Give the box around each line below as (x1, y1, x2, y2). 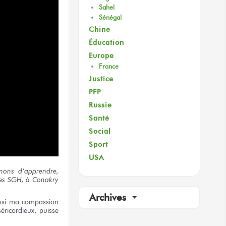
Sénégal (99, 13, 122, 21)
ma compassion (9, 197, 59, 206)
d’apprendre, (14, 166, 59, 176)
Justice (89, 74, 114, 83)
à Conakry (26, 175, 59, 185)
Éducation (89, 38, 124, 47)
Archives (89, 192, 129, 204)
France (99, 62, 119, 70)
